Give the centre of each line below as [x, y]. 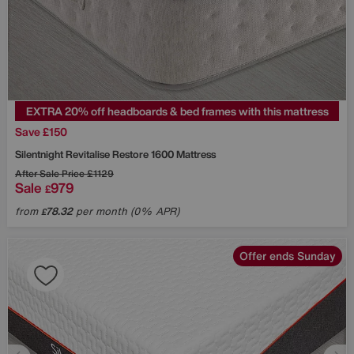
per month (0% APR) [126, 211]
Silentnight [40, 154]
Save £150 [41, 131]
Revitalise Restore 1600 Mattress [141, 154]
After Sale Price [50, 173]
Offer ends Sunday [288, 255]
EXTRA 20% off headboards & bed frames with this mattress [177, 111]
